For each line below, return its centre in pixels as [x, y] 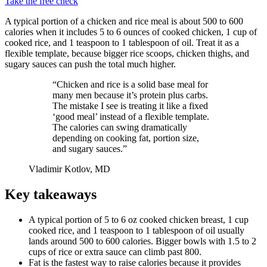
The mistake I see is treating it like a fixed [130, 105]
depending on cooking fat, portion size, [126, 138]
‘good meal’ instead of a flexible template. [131, 116]
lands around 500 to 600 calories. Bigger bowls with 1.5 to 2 [142, 241]
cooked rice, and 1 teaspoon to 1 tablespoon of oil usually [136, 230]
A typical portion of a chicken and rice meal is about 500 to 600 [124, 21]
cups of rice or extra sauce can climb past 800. [115, 252]
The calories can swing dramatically [120, 127]
